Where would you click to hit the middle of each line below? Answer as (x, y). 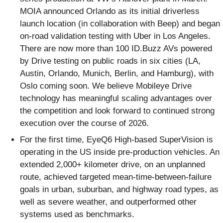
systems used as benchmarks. (77, 215)
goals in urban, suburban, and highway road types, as (119, 190)
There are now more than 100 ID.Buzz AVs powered (116, 48)
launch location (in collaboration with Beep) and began (120, 23)
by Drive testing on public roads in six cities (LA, (110, 61)
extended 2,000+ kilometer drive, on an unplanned (112, 165)
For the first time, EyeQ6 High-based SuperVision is (116, 140)
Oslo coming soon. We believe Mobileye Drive (106, 86)
